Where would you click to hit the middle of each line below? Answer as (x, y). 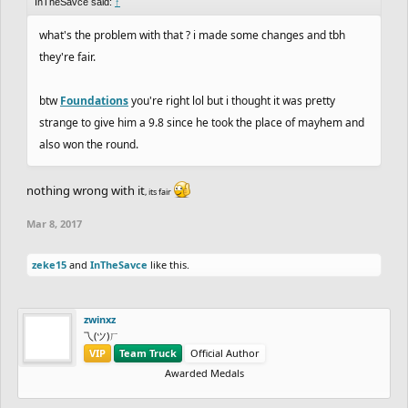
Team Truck (148, 352)
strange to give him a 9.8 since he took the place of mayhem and (202, 122)
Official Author (225, 352)
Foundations (94, 100)
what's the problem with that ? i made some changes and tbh (192, 35)
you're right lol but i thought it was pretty (232, 100)
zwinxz (100, 319)
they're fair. (67, 56)
